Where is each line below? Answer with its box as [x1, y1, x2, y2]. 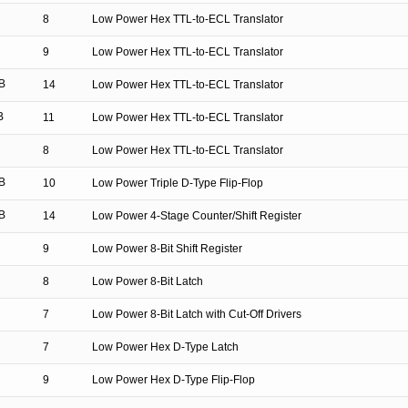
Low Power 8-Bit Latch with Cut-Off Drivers [92, 308, 301, 321]
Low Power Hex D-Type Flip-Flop [92, 373, 255, 386]
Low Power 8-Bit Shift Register [92, 242, 242, 255]
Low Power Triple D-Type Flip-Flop [92, 177, 263, 189]
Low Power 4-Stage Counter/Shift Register [92, 209, 301, 222]
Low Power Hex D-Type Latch [92, 341, 239, 353]
